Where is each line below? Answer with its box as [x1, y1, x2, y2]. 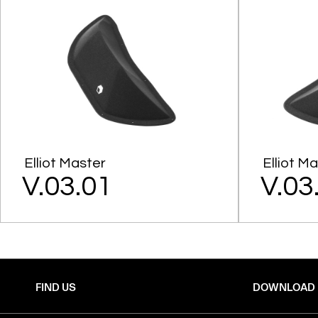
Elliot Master [24, 155, 106, 170]
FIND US [35, 280, 76, 294]
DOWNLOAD [253, 280, 315, 294]
